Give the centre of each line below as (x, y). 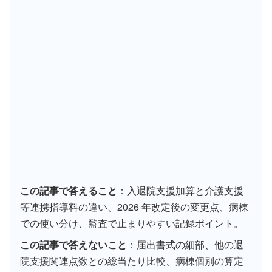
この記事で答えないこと (73, 244)
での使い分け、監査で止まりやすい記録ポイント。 (132, 223)
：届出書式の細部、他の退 (185, 244)
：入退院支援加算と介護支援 (180, 190)
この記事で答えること (69, 190)
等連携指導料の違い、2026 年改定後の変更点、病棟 (134, 206)
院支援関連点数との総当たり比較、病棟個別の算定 (132, 260)
